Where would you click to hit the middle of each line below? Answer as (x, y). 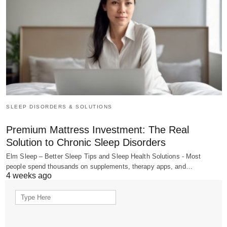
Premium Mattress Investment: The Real (98, 129)
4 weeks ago (29, 175)
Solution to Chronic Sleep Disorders (86, 142)
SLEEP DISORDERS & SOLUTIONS (59, 106)
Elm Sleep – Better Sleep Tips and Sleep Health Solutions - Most (104, 156)
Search (26, 194)
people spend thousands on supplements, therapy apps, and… (99, 166)
